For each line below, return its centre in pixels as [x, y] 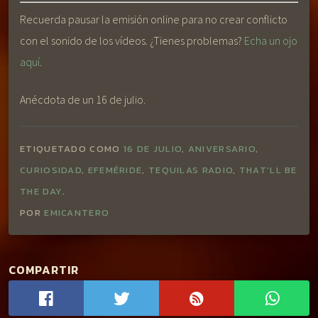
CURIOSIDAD [51, 170]
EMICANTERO [77, 213]
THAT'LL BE [268, 170]
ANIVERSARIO [222, 149]
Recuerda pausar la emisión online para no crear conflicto [154, 20]
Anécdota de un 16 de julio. [83, 99]
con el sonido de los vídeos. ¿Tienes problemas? [132, 41]
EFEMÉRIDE [115, 170]
